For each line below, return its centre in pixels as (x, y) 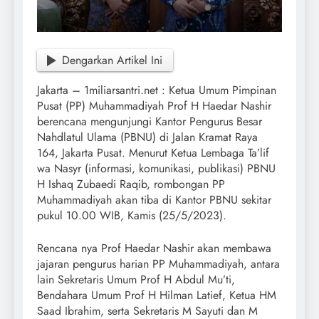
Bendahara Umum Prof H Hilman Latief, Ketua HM (157, 296)
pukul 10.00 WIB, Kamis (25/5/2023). (132, 216)
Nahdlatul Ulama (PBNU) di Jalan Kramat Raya (147, 137)
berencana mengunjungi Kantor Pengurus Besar (150, 122)
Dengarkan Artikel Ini (113, 60)
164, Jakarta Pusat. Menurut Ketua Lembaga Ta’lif (153, 153)
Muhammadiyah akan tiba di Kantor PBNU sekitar (154, 200)
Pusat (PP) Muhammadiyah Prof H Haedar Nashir (154, 106)
